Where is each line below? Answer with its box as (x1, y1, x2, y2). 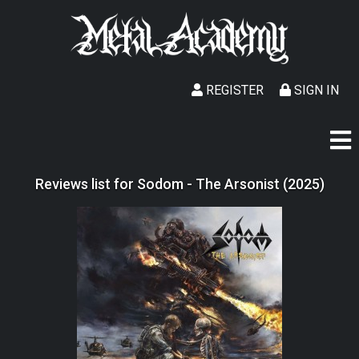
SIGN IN (291, 83, 339, 98)
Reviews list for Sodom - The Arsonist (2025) (34, 175, 325, 192)
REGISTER (203, 83, 264, 98)
